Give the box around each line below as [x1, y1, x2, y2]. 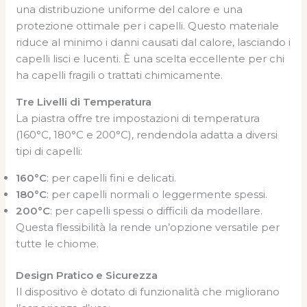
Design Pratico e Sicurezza [16, 269, 158, 282]
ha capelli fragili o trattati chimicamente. [16, 68, 223, 82]
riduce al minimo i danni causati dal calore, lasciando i [16, 35, 291, 49]
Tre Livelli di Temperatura [16, 95, 152, 108]
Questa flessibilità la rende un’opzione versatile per [16, 220, 280, 234]
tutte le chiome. [16, 236, 99, 250]
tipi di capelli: [16, 144, 83, 158]
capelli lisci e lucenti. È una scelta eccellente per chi [16, 51, 285, 65]
